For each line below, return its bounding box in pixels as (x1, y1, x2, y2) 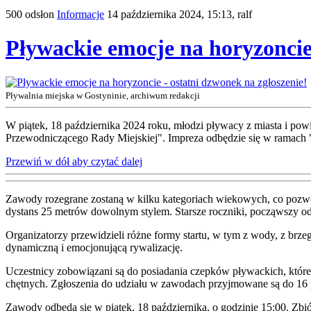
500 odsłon (6, 8, 54, 20)
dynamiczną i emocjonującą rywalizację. (6, 241, 183, 253)
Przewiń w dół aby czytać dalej (6, 155, 142, 167)
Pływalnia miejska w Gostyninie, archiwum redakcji (6, 90, 200, 101)
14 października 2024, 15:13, (107, 8, 237, 20)
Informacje (57, 8, 104, 20)
